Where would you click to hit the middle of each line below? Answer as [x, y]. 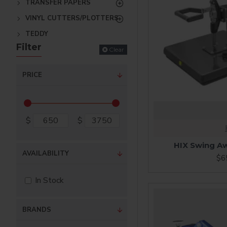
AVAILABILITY [46, 154]
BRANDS [37, 210]
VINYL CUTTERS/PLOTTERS [72, 18]
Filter [29, 47]
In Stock [49, 180]
